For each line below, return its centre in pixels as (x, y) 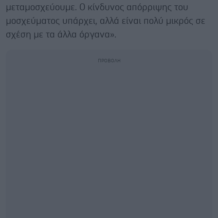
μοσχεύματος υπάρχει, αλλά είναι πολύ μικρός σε (106, 21)
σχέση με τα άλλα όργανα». (61, 35)
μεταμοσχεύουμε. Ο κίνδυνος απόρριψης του (97, 7)
